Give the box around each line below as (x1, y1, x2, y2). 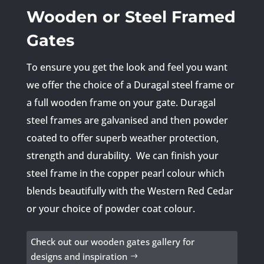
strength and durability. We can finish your (26, 148, 219, 162)
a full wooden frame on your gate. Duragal (26, 95, 216, 109)
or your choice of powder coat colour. (26, 202, 197, 215)
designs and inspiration (30, 250, 127, 263)
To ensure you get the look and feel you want (26, 60, 227, 74)
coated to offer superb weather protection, (26, 131, 219, 144)
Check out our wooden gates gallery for (30, 236, 194, 248)
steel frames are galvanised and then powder (26, 113, 228, 127)
